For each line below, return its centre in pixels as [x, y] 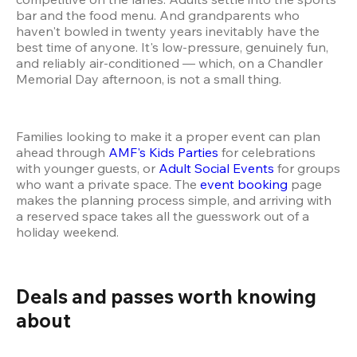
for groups [307, 169]
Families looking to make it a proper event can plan [168, 137]
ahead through [62, 153]
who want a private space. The [108, 184]
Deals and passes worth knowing [166, 297]
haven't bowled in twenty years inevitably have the [168, 31]
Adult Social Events [216, 169]
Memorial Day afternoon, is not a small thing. [149, 79]
